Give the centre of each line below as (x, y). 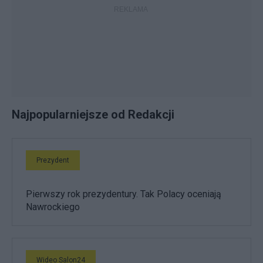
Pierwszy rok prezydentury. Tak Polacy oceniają (124, 194)
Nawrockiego (53, 207)
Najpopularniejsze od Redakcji (93, 114)
